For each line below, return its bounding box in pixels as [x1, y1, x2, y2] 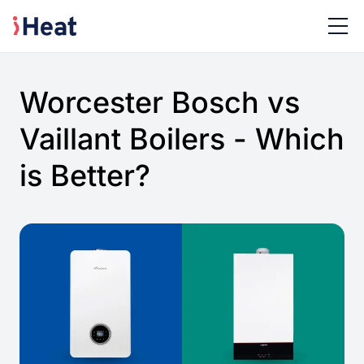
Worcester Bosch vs [19, 84, 300, 120]
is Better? [19, 158, 150, 193]
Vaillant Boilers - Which [19, 121, 344, 157]
